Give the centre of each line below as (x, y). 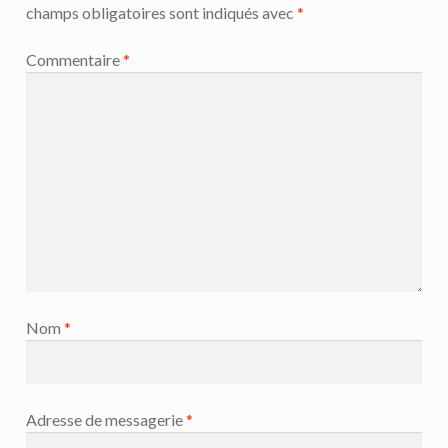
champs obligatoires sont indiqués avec (161, 12)
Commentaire (74, 60)
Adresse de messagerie (105, 420)
